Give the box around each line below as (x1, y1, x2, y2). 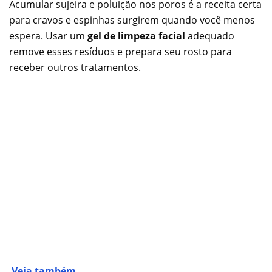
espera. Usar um (9, 29, 87, 43)
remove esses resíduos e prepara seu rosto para (9, 45, 232, 59)
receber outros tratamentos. (9, 61, 141, 75)
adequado (185, 29, 234, 43)
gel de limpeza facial (87, 29, 185, 43)
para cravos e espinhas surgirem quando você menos (9, 13, 255, 27)
